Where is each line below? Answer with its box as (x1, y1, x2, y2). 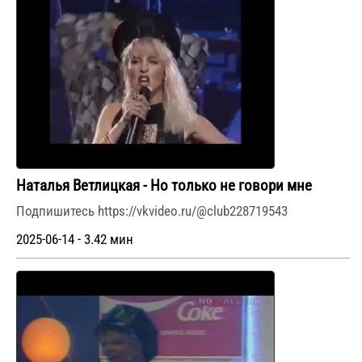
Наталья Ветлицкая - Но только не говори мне (16, 176, 312, 195)
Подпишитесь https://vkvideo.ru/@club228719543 (16, 202, 288, 219)
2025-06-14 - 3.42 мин (16, 231, 133, 247)
